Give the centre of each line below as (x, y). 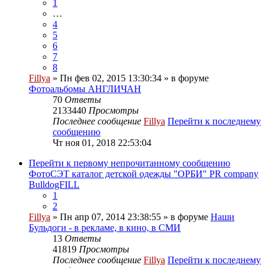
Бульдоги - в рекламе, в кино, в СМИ (105, 227)
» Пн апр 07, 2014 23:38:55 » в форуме (130, 217)
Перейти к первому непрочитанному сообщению (130, 163)
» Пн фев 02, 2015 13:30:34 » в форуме (130, 78)
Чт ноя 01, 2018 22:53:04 (102, 142)
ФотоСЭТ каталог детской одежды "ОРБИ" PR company (144, 173)
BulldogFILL (54, 184)
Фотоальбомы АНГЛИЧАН (85, 89)
